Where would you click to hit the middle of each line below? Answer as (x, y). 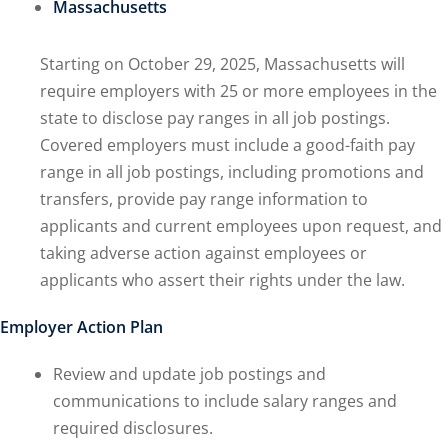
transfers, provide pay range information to (204, 199)
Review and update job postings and (189, 374)
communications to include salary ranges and (224, 401)
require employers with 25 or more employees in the (238, 91)
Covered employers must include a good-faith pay (227, 145)
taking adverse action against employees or (203, 253)
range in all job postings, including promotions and (232, 172)
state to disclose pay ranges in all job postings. (215, 118)
